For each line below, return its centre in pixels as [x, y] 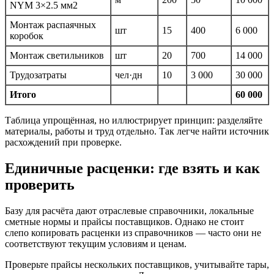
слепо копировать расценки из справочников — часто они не [133, 233]
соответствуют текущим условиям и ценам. [96, 244]
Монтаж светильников [57, 56]
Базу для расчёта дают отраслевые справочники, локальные [129, 211]
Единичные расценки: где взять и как [132, 168]
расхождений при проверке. [63, 143]
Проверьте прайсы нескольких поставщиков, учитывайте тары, [137, 265]
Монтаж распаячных [53, 25]
